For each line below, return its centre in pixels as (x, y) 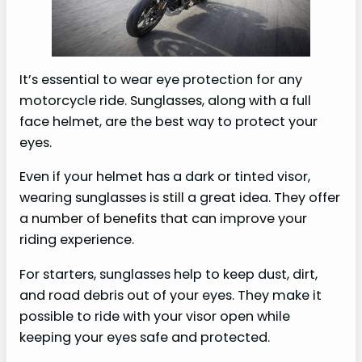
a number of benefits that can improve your (163, 219)
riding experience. (77, 240)
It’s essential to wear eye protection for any (161, 79)
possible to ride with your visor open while (155, 316)
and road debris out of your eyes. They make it (170, 295)
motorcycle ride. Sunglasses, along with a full (165, 100)
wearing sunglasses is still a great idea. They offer (180, 198)
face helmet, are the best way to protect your (168, 121)
